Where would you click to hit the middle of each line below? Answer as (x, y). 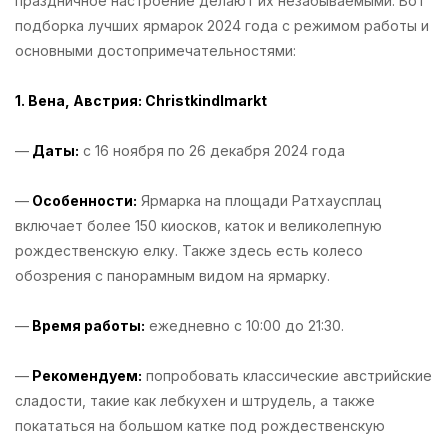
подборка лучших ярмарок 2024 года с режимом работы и (222, 25)
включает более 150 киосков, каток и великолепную (198, 225)
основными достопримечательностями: (159, 50)
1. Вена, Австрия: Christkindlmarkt (144, 100)
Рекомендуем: (85, 375)
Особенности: (83, 200)
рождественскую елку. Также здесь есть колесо (189, 250)
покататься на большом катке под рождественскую (200, 425)
